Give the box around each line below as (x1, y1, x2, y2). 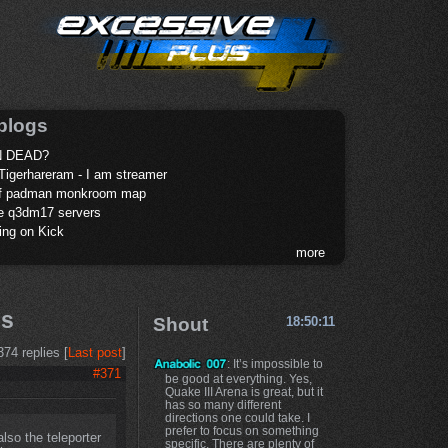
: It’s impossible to (227, 356, 324, 370)
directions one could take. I (164, 410, 310, 424)
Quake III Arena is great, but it (164, 384, 323, 398)
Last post (67, 345, 122, 361)
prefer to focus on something (164, 423, 319, 437)
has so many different (164, 397, 281, 411)
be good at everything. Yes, (164, 371, 312, 385)
